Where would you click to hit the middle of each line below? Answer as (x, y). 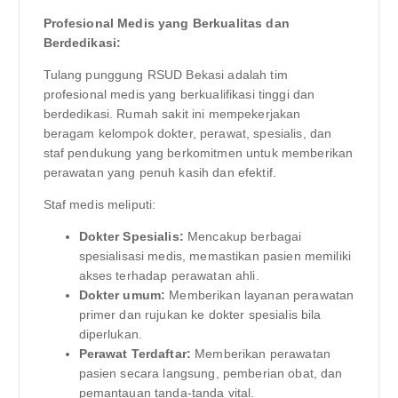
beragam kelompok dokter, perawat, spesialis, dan (187, 133)
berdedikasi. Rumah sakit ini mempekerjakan (172, 113)
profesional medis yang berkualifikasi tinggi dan (179, 94)
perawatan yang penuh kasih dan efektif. (159, 172)
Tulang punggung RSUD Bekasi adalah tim (165, 74)
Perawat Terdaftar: (135, 354)
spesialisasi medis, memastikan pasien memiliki (215, 256)
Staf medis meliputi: (99, 204)
